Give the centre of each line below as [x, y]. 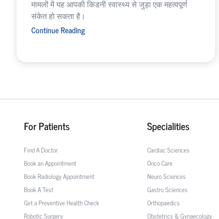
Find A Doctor [41, 150]
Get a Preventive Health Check [61, 202]
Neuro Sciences [166, 176]
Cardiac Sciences [168, 150]
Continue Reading [58, 30]
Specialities [168, 126]
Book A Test [38, 189]
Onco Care [160, 163]
